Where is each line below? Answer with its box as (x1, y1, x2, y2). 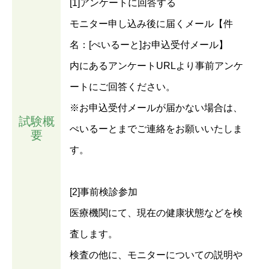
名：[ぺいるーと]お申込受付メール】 (70, 40, 228, 50)
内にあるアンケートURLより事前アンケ (70, 61, 243, 71)
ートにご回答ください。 (70, 82, 175, 92)
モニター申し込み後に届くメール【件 (70, 19, 233, 29)
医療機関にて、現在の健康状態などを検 (70, 208, 243, 219)
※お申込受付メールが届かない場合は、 (70, 103, 243, 113)
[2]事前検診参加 (70, 187, 138, 198)
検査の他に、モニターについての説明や (70, 250, 243, 261)
